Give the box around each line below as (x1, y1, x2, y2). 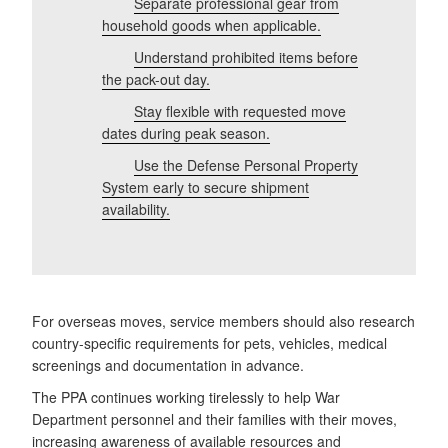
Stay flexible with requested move (134, 100, 346, 121)
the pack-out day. (102, 68, 210, 89)
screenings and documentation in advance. (32, 354, 304, 375)
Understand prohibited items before (134, 46, 358, 67)
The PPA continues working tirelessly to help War (32, 386, 340, 407)
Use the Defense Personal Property (134, 154, 358, 175)
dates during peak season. (102, 122, 270, 143)
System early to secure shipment (102, 176, 309, 197)
